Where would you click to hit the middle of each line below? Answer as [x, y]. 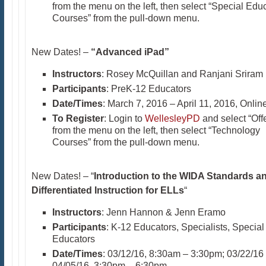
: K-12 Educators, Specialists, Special [185, 227]
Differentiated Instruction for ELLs [107, 190]
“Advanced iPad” [130, 52]
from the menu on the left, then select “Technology [156, 130]
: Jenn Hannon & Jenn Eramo [163, 212]
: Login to [124, 118]
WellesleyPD [172, 118]
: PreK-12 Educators [148, 89]
